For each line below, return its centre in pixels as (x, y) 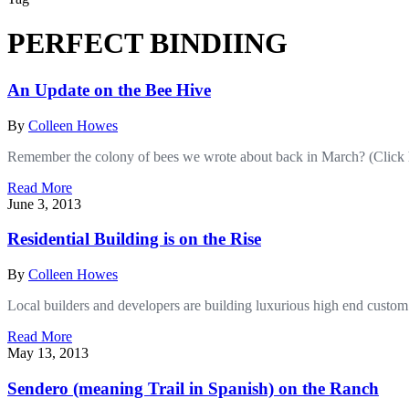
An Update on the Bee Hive (109, 89)
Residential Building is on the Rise (134, 239)
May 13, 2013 (48, 353)
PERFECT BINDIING (147, 43)
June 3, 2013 (44, 204)
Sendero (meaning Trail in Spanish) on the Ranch (193, 388)
